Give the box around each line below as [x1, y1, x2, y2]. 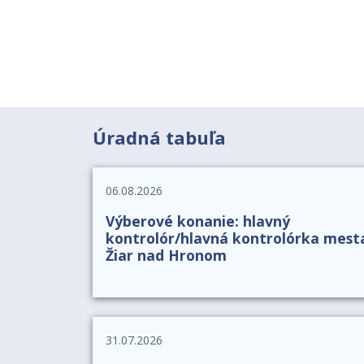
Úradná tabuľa [93, 124, 226, 149]
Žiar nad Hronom [106, 245, 227, 265]
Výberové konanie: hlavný [106, 210, 290, 231]
